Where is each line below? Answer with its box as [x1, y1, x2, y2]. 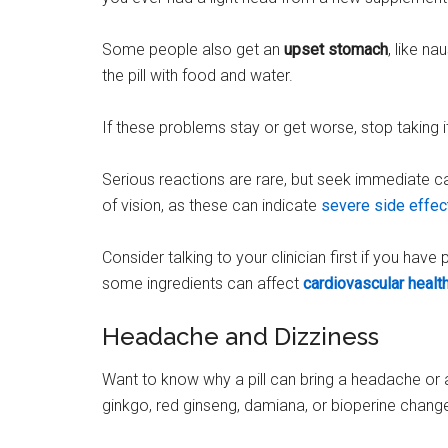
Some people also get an [102, 39, 284, 59]
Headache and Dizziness [102, 321, 379, 351]
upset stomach [284, 39, 388, 59]
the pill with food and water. [102, 65, 293, 85]
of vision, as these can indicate [102, 195, 321, 215]
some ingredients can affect [102, 273, 303, 293]
